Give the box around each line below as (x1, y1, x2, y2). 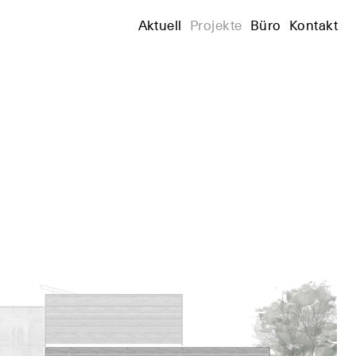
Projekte (190, 14, 242, 35)
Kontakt (289, 14, 338, 35)
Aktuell (137, 14, 182, 35)
